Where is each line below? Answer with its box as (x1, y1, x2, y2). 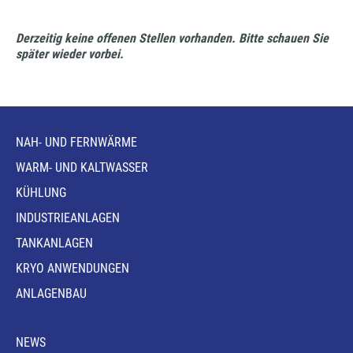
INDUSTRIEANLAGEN (16, 210, 120, 225)
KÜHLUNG (16, 185, 66, 200)
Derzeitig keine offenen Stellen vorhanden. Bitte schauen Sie (16, 31, 329, 46)
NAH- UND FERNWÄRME (16, 135, 137, 150)
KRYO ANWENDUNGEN (16, 261, 129, 276)
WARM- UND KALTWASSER (16, 160, 148, 175)
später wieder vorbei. (16, 46, 124, 61)
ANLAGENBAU (16, 286, 87, 301)
